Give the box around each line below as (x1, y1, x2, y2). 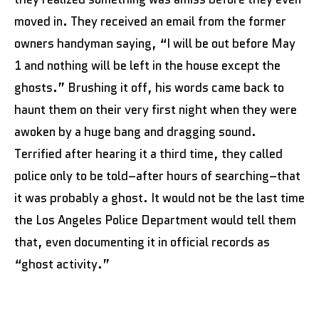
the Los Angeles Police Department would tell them (14, 211, 296, 229)
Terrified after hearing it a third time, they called (14, 145, 283, 162)
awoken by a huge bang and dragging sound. (14, 122, 256, 140)
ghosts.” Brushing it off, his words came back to (14, 78, 284, 96)
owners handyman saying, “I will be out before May (14, 34, 296, 52)
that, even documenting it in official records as (14, 233, 270, 251)
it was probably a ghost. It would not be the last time (14, 189, 305, 206)
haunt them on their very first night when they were (14, 100, 297, 118)
